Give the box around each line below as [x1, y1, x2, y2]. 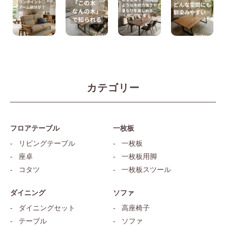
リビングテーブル [19, 139, 75, 148]
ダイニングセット [19, 204, 75, 212]
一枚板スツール [122, 165, 171, 174]
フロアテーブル [10, 124, 60, 133]
